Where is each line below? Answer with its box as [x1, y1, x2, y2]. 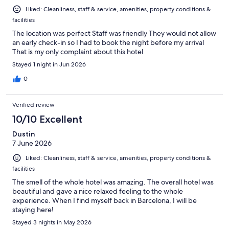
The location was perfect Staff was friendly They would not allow [12, 29, 216, 38]
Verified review [12, 101, 55, 109]
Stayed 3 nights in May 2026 [12, 218, 91, 227]
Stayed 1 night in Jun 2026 [12, 60, 86, 69]
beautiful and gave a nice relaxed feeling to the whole [12, 187, 183, 196]
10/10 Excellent [12, 113, 82, 126]
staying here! [12, 205, 54, 215]
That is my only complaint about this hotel [12, 47, 143, 57]
